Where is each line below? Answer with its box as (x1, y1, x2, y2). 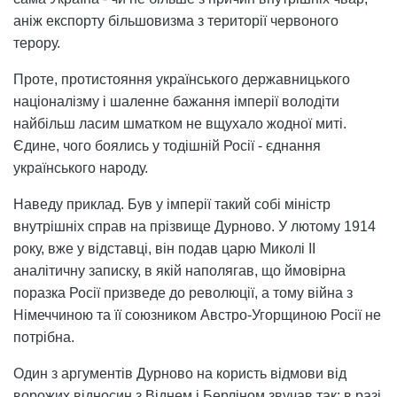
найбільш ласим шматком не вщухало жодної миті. (13, 115, 346, 131)
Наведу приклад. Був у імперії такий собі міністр (13, 196, 331, 212)
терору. (13, 35, 60, 51)
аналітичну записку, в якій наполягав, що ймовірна (13, 262, 346, 278)
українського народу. (13, 160, 148, 175)
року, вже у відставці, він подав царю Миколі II (13, 240, 315, 256)
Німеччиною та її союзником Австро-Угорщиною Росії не (13, 307, 381, 323)
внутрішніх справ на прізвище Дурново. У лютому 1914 (13, 218, 376, 234)
